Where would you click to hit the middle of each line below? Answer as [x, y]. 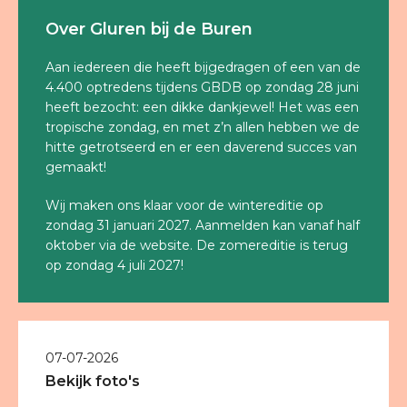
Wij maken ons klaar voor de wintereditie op [184, 205]
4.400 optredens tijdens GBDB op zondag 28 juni [202, 87]
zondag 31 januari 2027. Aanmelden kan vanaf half [203, 225]
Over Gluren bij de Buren [149, 29]
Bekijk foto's [93, 381]
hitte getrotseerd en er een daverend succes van [201, 147]
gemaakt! [76, 167]
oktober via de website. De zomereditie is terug [197, 245]
